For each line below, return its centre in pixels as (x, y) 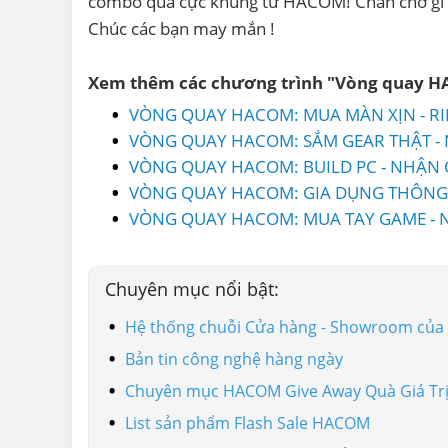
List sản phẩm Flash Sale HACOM (247, 422)
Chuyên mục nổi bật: (192, 288)
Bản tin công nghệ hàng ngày (234, 358)
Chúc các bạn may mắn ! (181, 28)
